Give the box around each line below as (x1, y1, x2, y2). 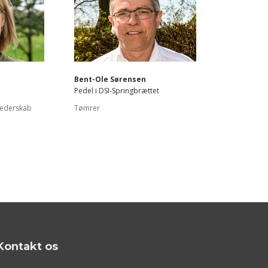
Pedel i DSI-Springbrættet (74, 85, 159, 96)
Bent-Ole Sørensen (74, 74, 146, 84)
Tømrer (74, 102, 100, 113)
